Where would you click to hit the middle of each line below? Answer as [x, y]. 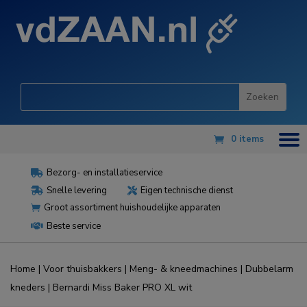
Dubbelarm [269, 269]
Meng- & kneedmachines [184, 269]
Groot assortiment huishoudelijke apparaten [132, 208]
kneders [28, 288]
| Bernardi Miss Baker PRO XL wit [119, 288]
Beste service [73, 226]
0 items [247, 139]
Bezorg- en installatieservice [104, 173]
